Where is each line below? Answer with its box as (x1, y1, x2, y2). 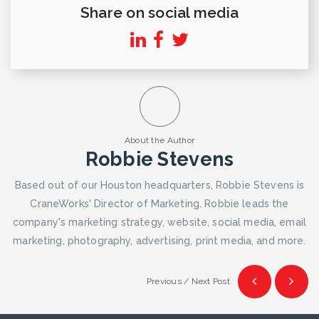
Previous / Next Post (146, 276, 230, 287)
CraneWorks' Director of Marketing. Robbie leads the (30, 197, 289, 209)
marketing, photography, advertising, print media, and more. (13, 234, 306, 246)
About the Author (124, 135, 195, 145)
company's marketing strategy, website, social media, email (12, 216, 307, 228)
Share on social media (80, 3, 239, 21)
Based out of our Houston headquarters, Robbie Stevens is (14, 179, 305, 191)
